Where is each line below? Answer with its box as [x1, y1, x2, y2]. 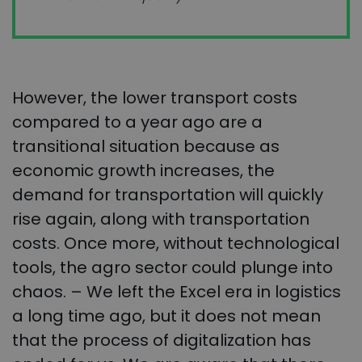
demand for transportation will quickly [12, 183, 323, 207]
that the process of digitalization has [12, 329, 311, 352]
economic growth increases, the [12, 159, 275, 183]
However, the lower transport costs [12, 86, 297, 110]
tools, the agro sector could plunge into [12, 256, 333, 280]
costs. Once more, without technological [12, 232, 339, 255]
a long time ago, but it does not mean [12, 305, 321, 328]
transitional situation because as [12, 135, 280, 158]
